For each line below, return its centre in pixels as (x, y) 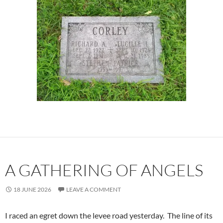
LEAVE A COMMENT (94, 190)
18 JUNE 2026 (32, 190)
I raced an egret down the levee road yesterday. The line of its (109, 216)
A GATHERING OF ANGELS (104, 170)
